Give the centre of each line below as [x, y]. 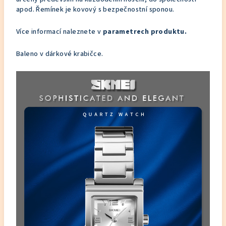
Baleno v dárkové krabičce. [60, 54]
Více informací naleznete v [60, 32]
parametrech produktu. [145, 32]
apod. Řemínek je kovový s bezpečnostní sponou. [95, 10]
